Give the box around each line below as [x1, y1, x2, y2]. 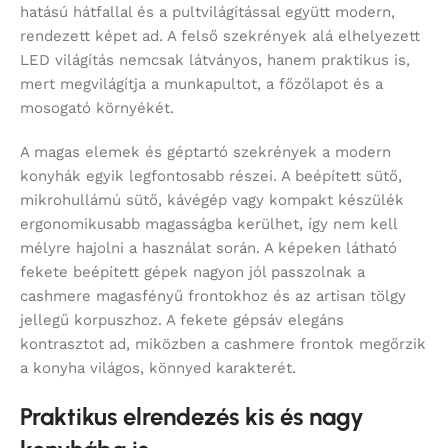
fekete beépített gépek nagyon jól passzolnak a [20, 263, 365, 282]
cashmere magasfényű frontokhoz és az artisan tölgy [20, 287, 406, 306]
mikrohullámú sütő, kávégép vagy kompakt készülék [20, 191, 404, 210]
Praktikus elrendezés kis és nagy [20, 402, 364, 432]
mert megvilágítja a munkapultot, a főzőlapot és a [20, 75, 383, 94]
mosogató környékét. [20, 99, 174, 118]
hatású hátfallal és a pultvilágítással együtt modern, [20, 3, 395, 22]
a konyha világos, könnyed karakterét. [20, 359, 296, 378]
